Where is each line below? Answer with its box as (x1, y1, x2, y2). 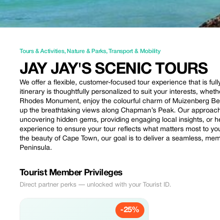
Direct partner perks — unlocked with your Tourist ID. (20, 182, 171, 188)
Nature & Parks (67, 49, 106, 54)
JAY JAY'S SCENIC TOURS (20, 62, 208, 77)
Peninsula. (20, 145, 52, 151)
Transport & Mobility (109, 49, 161, 54)
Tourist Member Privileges (20, 169, 123, 177)
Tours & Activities (20, 49, 64, 54)
